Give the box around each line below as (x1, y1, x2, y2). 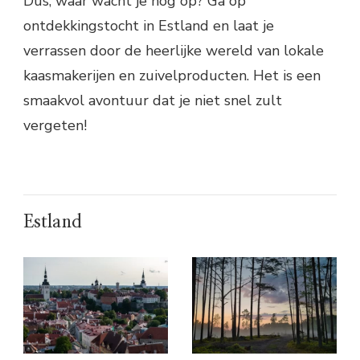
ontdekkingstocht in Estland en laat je (23, 15, 274, 35)
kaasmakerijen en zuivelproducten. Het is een (23, 65, 321, 85)
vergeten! (23, 115, 87, 135)
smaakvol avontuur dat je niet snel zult (23, 90, 282, 110)
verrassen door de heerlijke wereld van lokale (23, 40, 324, 60)
